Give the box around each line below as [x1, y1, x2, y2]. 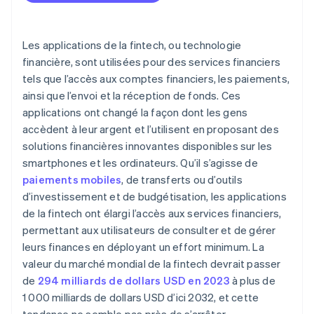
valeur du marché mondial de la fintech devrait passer [22, 257, 281, 271]
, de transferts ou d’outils [121, 172, 243, 187]
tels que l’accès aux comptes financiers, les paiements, [22, 71, 290, 86]
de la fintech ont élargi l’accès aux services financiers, [22, 206, 282, 221]
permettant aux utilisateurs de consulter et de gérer [22, 223, 276, 238]
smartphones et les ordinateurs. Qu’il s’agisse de [22, 156, 258, 170]
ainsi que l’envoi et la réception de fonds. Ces [22, 88, 241, 103]
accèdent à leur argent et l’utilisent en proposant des [22, 122, 279, 137]
